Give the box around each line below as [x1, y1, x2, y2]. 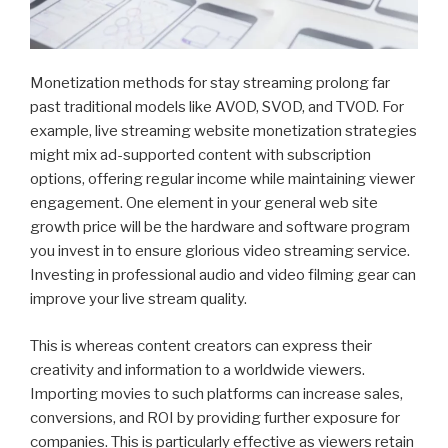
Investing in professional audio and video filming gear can [30, 266, 416, 285]
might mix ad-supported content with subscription [30, 146, 371, 165]
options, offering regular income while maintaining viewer [30, 170, 415, 189]
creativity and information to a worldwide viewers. [30, 360, 365, 379]
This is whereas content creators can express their [30, 336, 372, 355]
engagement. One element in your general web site [30, 194, 378, 213]
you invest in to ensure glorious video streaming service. [30, 242, 410, 261]
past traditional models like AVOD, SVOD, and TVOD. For [30, 98, 404, 117]
